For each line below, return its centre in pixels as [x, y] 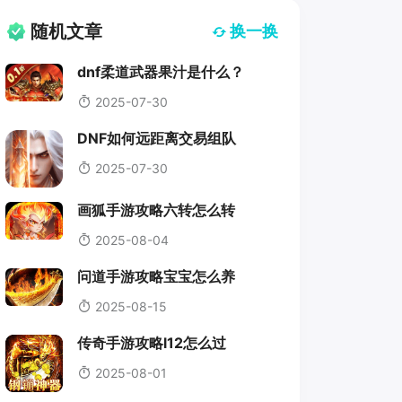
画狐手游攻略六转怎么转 [156, 210]
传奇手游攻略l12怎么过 [151, 343]
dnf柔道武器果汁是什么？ [160, 71]
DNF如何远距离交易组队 [156, 138]
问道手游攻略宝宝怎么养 [156, 277]
